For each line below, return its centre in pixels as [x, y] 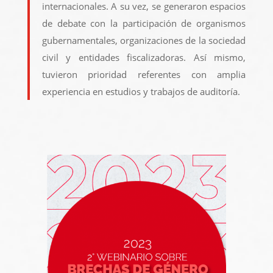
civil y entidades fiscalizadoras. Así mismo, [144, 57]
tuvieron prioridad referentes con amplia [144, 74]
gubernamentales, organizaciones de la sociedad [144, 40]
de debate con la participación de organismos [144, 23]
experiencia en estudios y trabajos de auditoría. [141, 91]
